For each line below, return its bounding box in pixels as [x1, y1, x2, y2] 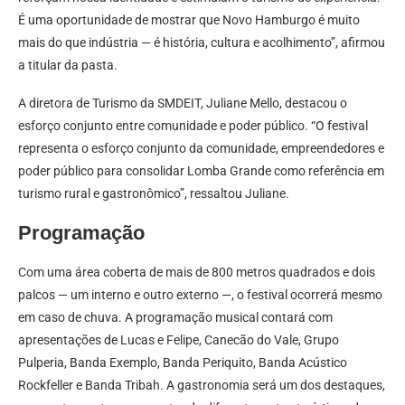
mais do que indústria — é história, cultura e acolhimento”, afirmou [18, 34, 385, 50]
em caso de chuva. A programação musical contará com [18, 309, 333, 325]
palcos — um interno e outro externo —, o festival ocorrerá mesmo [18, 287, 382, 302]
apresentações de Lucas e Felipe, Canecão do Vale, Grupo [18, 332, 339, 347]
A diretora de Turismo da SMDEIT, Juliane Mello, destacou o [18, 95, 347, 110]
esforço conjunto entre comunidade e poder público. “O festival [18, 118, 368, 133]
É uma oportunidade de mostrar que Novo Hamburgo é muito [18, 12, 360, 27]
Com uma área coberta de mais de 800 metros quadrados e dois [18, 264, 375, 279]
